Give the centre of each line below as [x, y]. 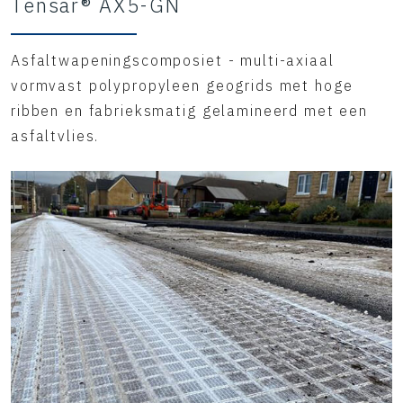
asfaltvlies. [55, 136]
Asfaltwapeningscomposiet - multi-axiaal [173, 60]
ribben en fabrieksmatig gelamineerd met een [189, 111]
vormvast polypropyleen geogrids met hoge [182, 85]
